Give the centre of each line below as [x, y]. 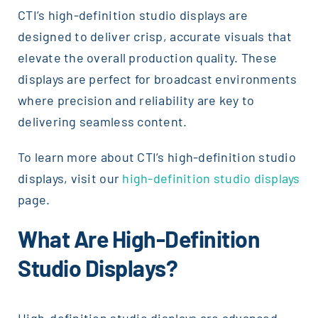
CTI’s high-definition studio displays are [133, 15]
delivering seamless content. [102, 121]
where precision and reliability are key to [136, 100]
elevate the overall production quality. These [147, 57]
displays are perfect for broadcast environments [157, 78]
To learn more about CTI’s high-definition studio [157, 157]
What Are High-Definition [139, 238]
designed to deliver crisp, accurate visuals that [154, 36]
